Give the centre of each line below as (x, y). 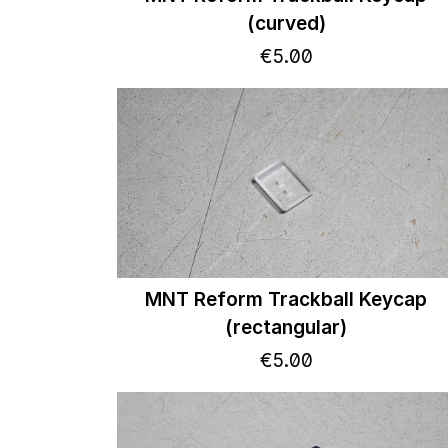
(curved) (286, 23)
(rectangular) (286, 327)
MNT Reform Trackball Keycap (286, 299)
